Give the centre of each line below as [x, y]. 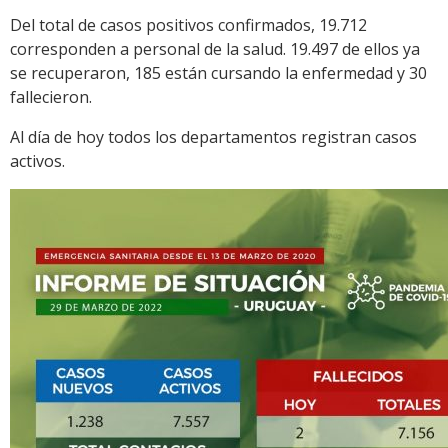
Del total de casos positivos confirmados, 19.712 [188, 25]
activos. [37, 161]
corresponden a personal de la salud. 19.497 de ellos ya [215, 49]
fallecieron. [51, 97]
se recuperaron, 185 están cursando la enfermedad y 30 [218, 73]
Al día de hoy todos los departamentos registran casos [213, 137]
